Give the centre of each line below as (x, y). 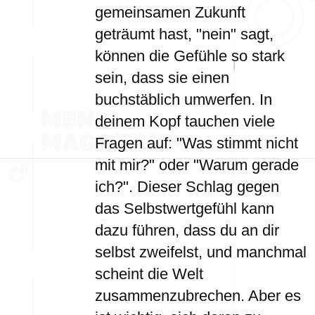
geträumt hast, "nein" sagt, (184, 34)
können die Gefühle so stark (190, 56)
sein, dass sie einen (162, 78)
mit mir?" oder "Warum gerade (197, 165)
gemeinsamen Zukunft (170, 12)
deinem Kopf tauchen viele (185, 121)
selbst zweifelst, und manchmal (201, 252)
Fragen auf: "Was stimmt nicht (197, 143)
